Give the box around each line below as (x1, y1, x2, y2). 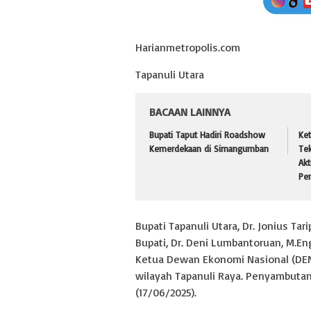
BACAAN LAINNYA (149, 104, 230, 119)
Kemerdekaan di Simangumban (149, 142, 269, 154)
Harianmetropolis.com (135, 40, 240, 54)
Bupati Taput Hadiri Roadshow (149, 128, 265, 140)
